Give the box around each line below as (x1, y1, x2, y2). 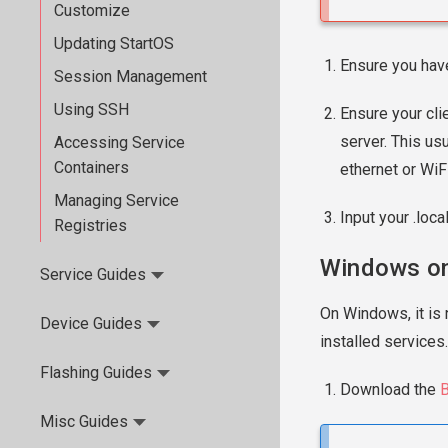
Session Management (54, 67, 207, 86)
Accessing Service (54, 133, 185, 152)
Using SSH (54, 100, 129, 119)
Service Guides (40, 265, 146, 284)
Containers (54, 158, 129, 177)
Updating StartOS (54, 34, 174, 53)
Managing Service (54, 191, 179, 210)
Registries (54, 216, 127, 235)
